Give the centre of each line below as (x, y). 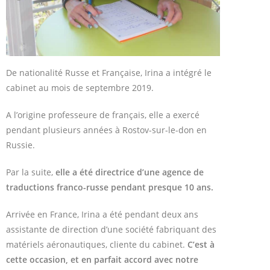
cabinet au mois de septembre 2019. (80, 87)
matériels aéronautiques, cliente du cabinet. (97, 244)
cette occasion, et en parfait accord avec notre (102, 259)
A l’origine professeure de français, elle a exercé (103, 115)
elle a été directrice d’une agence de (130, 172)
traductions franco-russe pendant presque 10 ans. (110, 187)
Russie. (20, 145)
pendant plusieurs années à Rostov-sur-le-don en (106, 130)
